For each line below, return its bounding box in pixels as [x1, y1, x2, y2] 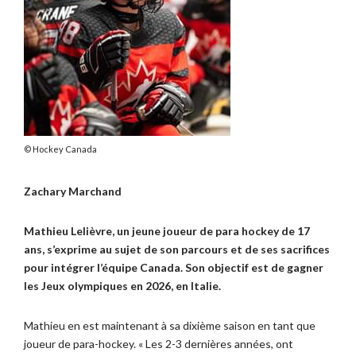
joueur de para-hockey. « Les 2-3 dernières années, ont [24, 337, 293, 350]
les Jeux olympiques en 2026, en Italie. [24, 279, 221, 292]
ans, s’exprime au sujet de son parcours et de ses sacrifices [24, 242, 330, 256]
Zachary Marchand [24, 184, 122, 198]
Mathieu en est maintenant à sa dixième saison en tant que [24, 319, 315, 332]
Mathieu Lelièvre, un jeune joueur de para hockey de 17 [24, 224, 310, 238]
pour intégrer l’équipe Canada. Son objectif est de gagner [24, 261, 323, 274]
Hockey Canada [31, 144, 97, 154]
